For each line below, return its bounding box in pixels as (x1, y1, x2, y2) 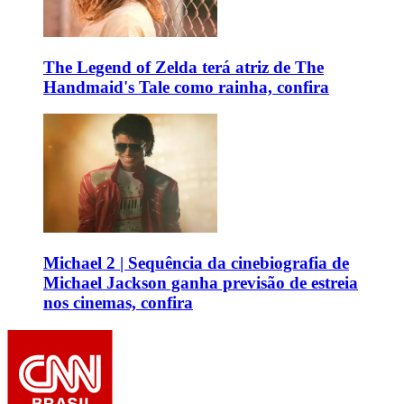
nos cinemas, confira (43, 293, 193, 313)
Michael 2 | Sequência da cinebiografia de (43, 253, 349, 273)
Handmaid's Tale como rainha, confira (43, 77, 329, 96)
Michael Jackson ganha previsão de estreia (43, 273, 358, 293)
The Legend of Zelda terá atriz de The (43, 57, 324, 77)
